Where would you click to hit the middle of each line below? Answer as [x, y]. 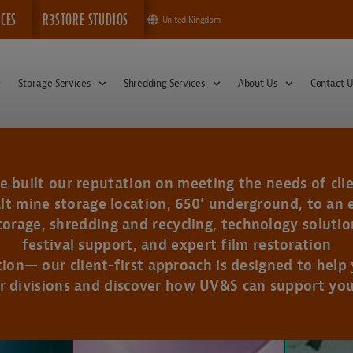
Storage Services [54, 83]
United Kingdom [191, 19]
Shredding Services [164, 83]
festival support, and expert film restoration [176, 244]
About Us [257, 83]
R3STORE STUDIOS [86, 20]
